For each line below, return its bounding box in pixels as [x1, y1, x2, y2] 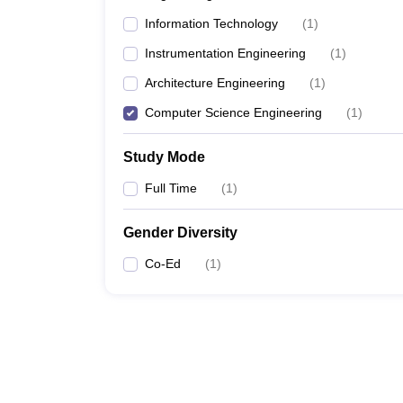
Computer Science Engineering [145, 105, 322, 120]
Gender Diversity [123, 225, 237, 240]
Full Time [145, 181, 197, 195]
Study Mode [123, 149, 205, 165]
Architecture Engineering [145, 76, 285, 90]
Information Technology [145, 16, 278, 31]
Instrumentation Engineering [145, 46, 306, 60]
